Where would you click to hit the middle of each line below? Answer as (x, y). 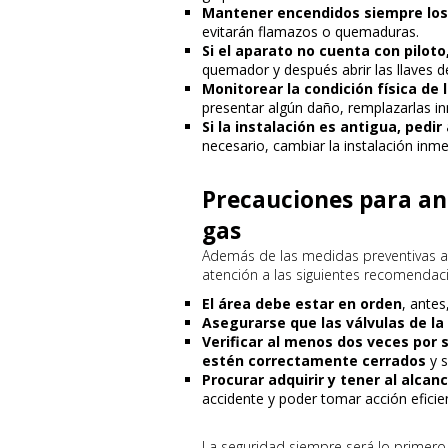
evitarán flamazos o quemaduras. (310, 31)
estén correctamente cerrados (314, 360)
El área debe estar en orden (302, 303)
